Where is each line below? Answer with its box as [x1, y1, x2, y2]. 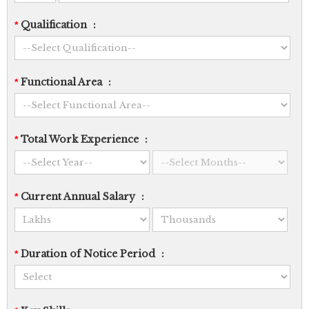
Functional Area [18, 76, 105, 88]
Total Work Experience [18, 133, 141, 146]
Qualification [18, 19, 90, 31]
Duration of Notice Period [18, 248, 158, 260]
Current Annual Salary [18, 190, 138, 203]
